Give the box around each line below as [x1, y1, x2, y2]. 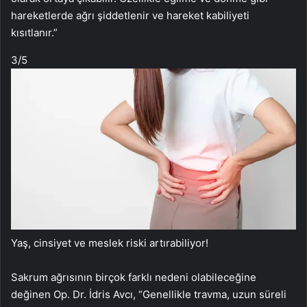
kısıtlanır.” [11, 26, 58, 40]
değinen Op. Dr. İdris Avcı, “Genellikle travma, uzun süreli [11, 287, 286, 301]
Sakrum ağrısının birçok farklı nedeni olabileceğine [11, 270, 256, 284]
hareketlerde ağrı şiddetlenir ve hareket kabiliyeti [11, 9, 249, 23]
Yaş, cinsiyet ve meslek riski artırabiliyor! [11, 236, 208, 249]
